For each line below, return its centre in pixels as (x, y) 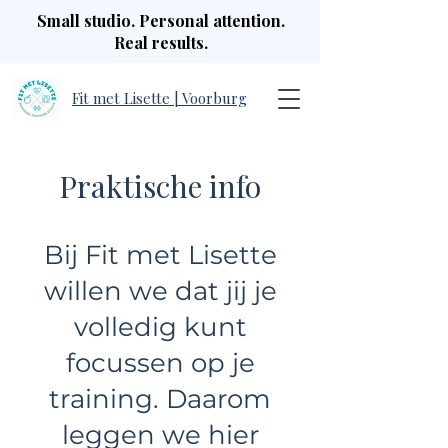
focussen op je (160, 363)
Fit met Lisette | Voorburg (159, 98)
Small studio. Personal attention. (161, 20)
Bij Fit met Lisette (160, 255)
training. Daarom (160, 399)
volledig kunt (160, 327)
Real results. (161, 42)
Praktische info (160, 186)
